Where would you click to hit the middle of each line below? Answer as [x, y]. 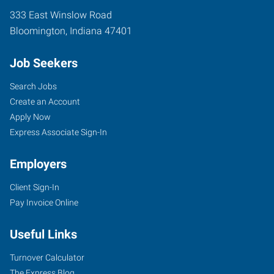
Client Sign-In [35, 187]
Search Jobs [33, 86]
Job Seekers [44, 63]
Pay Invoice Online [44, 202]
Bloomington [38, 31]
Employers [38, 164]
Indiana [86, 31]
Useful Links [43, 234]
